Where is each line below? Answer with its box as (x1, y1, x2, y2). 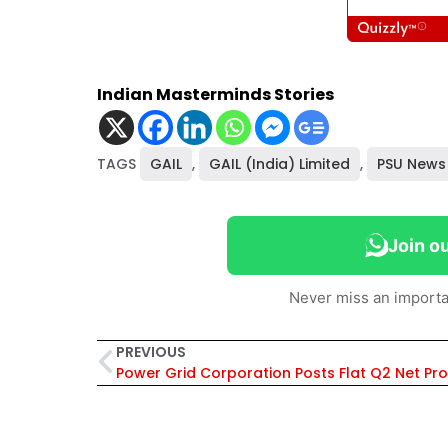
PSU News (377, 154, 446, 175)
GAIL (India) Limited (209, 154, 350, 175)
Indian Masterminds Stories (97, 83, 334, 107)
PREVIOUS (116, 342, 186, 363)
